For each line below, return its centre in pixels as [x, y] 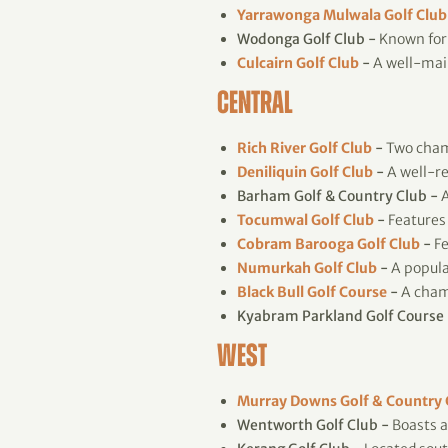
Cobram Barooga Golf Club [330, 244]
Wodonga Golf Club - [306, 39]
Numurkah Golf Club [308, 268]
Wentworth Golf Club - [313, 425]
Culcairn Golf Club [298, 63]
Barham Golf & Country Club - [337, 196]
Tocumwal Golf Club [305, 220]
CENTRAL [255, 105]
